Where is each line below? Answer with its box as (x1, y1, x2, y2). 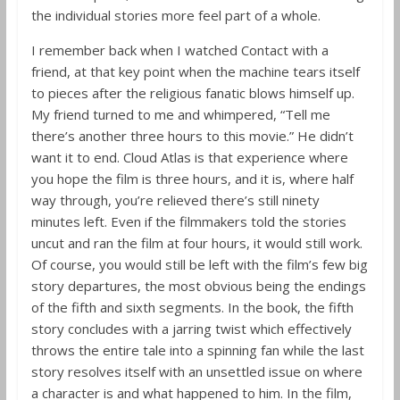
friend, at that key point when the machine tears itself (30, 62, 360, 80)
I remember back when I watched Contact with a (30, 41, 329, 59)
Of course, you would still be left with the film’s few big (30, 255, 368, 273)
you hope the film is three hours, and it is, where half (30, 170, 354, 187)
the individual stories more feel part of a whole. (30, 6, 321, 24)
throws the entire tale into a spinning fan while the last (30, 341, 364, 359)
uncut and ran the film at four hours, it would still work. (30, 234, 362, 252)
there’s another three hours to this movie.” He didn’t (30, 127, 354, 145)
